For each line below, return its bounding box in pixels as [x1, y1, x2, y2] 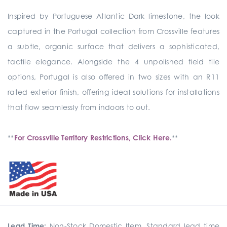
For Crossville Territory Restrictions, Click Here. [14, 133, 172, 142]
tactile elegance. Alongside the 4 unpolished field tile [8, 57, 219, 66]
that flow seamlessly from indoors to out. [8, 103, 150, 111]
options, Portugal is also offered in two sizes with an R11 [8, 72, 219, 81]
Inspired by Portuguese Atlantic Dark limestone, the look [8, 12, 219, 20]
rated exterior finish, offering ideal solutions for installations [8, 88, 219, 96]
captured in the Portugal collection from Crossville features [8, 27, 219, 35]
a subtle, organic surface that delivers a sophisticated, [8, 42, 219, 51]
